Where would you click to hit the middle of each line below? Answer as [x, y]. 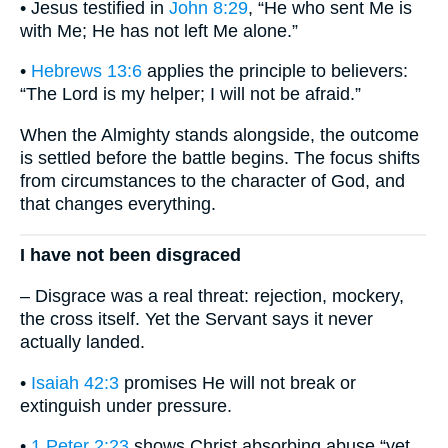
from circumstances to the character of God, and [212, 181]
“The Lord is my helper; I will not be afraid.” [190, 94]
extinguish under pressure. [126, 405]
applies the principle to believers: [275, 71]
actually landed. [82, 342]
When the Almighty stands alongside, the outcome [219, 135]
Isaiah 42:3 [75, 382]
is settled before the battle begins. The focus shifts [220, 158]
